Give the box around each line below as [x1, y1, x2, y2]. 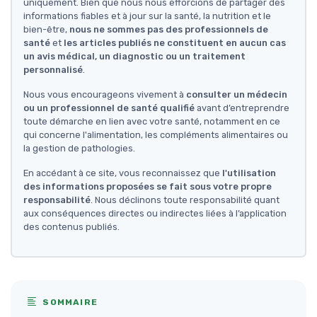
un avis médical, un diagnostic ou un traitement [23, 51, 246, 62]
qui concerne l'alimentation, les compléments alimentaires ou [23, 129, 288, 141]
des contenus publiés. [23, 221, 120, 233]
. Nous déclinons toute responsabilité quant [91, 195, 279, 206]
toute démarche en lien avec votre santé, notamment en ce [23, 116, 280, 127]
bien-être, [23, 24, 69, 35]
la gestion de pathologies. [23, 143, 135, 154]
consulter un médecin [186, 89, 287, 100]
